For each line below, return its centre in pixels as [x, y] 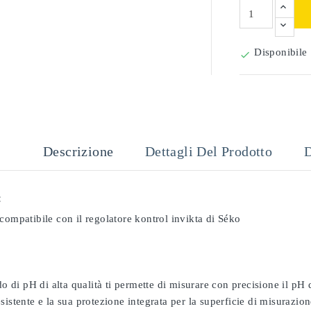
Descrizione [78, 151]
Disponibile [281, 52]
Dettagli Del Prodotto [209, 151]
